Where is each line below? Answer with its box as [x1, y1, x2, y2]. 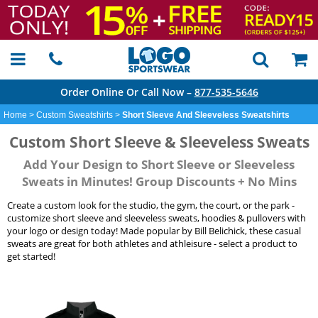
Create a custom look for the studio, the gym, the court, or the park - [7, 199, 295, 212]
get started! [7, 250, 55, 263]
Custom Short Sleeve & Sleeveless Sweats [9, 131, 309, 152]
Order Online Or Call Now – [60, 85, 194, 99]
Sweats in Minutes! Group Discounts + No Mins [21, 172, 297, 190]
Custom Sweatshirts [36, 110, 113, 120]
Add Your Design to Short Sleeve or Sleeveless [23, 155, 295, 172]
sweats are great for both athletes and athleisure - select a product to [7, 237, 297, 251]
